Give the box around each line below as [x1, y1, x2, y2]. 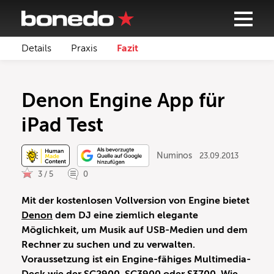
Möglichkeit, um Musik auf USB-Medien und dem [21, 224, 248, 236]
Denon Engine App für [21, 89, 225, 111]
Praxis [71, 43, 97, 54]
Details [21, 43, 51, 54]
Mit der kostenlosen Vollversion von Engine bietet [21, 195, 250, 207]
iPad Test [21, 114, 103, 136]
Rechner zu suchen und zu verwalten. [21, 239, 195, 251]
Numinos [156, 151, 192, 160]
